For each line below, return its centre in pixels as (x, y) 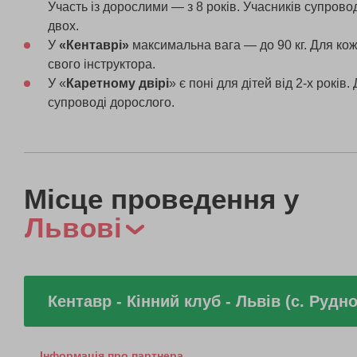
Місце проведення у (161, 198)
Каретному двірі (118, 83)
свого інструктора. (103, 64)
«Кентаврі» (94, 45)
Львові (73, 227)
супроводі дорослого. (111, 102)
